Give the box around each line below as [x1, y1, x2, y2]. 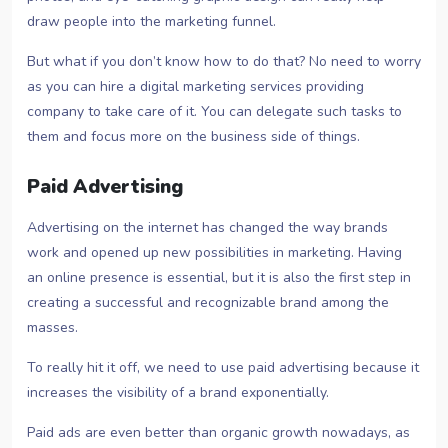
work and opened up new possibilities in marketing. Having [27, 243, 402, 263]
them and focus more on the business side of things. [27, 127, 360, 147]
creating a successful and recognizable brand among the [27, 293, 389, 313]
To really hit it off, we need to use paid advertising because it [27, 358, 419, 378]
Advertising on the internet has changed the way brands [27, 218, 388, 238]
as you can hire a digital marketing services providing [27, 77, 364, 97]
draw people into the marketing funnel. [27, 12, 276, 32]
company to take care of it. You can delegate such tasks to [27, 102, 402, 122]
